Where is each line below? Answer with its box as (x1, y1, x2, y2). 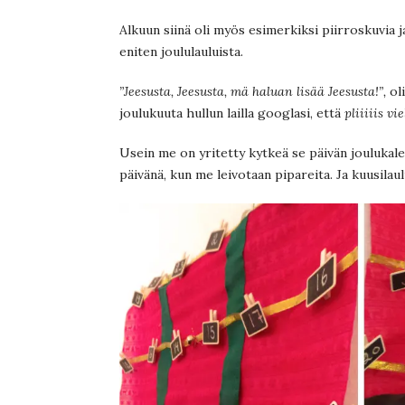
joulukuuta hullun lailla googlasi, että (119, 104, 344, 121)
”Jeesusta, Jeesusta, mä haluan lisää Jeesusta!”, (119, 82, 386, 99)
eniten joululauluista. (119, 42, 243, 60)
